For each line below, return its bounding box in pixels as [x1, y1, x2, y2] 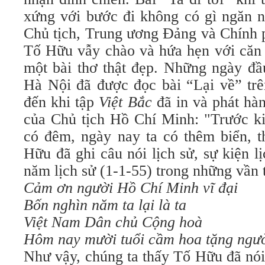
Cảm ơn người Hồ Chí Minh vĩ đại [24, 179, 238, 196]
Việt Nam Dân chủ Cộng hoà [24, 214, 202, 231]
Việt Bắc [99, 93, 152, 111]
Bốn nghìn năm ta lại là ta [24, 196, 186, 214]
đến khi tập [24, 93, 99, 111]
